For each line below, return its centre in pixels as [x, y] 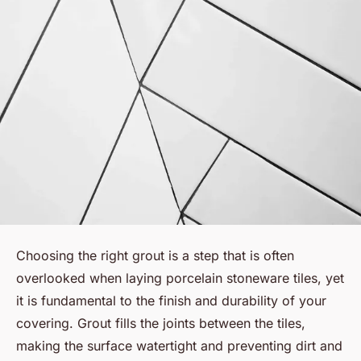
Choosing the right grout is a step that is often [155, 256]
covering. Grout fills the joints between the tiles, [161, 324]
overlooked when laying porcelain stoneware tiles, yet [180, 278]
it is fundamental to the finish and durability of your [171, 301]
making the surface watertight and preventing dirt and [179, 346]
